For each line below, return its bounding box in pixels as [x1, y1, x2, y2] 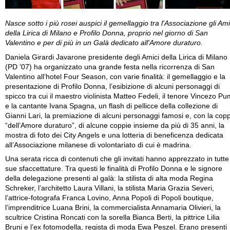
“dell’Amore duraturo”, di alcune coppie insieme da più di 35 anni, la [5, 121, 224, 129]
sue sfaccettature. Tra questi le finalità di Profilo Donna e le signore [5, 165, 222, 172]
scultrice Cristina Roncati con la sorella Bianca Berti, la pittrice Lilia [5, 214, 220, 221]
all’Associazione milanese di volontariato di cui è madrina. [5, 141, 191, 149]
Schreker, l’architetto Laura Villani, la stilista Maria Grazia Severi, [5, 184, 214, 192]
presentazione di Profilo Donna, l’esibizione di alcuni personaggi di [5, 82, 220, 90]
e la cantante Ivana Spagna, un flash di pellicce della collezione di [5, 102, 218, 110]
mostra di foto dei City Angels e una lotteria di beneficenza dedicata [5, 131, 223, 139]
